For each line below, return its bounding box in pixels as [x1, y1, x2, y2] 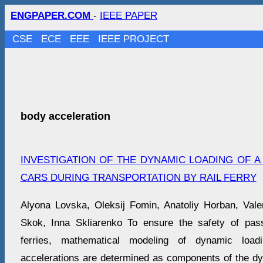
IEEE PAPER [100, 10, 157, 21]
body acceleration [20, 110, 110, 123]
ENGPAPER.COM [11, 10, 93, 21]
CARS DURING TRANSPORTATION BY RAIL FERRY [20, 172, 257, 184]
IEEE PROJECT [98, 33, 170, 45]
